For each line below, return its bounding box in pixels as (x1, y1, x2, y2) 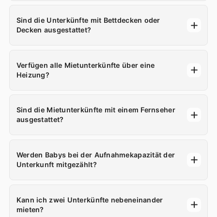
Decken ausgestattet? (16, 26, 92, 34)
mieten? (16, 205, 44, 214)
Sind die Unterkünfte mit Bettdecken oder (16, 16, 160, 25)
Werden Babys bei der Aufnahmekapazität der (16, 150, 175, 159)
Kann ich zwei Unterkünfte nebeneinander (16, 195, 163, 204)
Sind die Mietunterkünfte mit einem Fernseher (16, 106, 175, 114)
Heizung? (16, 70, 50, 79)
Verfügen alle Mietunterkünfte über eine (16, 61, 155, 69)
